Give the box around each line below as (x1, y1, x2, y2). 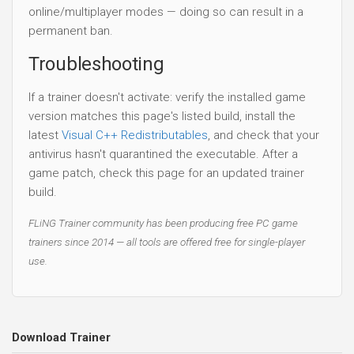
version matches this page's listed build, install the (28, 108, 296, 123)
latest (28, 127, 62, 142)
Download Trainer (12, 330, 111, 345)
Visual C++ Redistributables (62, 127, 208, 142)
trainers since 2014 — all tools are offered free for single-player (28, 235, 305, 248)
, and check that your (208, 127, 319, 142)
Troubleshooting (28, 52, 164, 75)
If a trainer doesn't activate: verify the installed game (28, 89, 306, 104)
